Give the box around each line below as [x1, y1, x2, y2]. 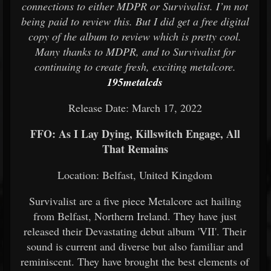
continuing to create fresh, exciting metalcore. [34, 59, 236, 74]
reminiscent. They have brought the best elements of [21, 254, 249, 269]
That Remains [102, 141, 168, 157]
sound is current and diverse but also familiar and [27, 239, 243, 253]
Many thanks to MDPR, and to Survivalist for [34, 44, 235, 59]
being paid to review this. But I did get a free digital [21, 14, 249, 28]
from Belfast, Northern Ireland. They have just [33, 209, 237, 223]
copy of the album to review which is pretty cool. [28, 29, 241, 44]
